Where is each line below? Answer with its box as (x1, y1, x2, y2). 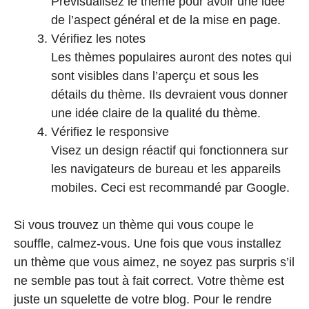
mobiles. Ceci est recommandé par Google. (51, 180, 290, 195)
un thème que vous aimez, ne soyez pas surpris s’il (14, 255, 295, 269)
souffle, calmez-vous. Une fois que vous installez (14, 236, 281, 250)
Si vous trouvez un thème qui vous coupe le (14, 217, 254, 232)
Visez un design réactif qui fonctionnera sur (51, 143, 288, 157)
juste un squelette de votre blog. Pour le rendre (14, 292, 272, 306)
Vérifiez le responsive (51, 124, 169, 139)
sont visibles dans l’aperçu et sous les (51, 68, 259, 83)
